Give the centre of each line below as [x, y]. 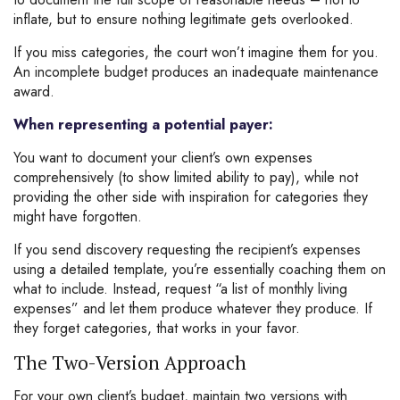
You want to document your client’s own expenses [163, 158]
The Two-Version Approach [130, 362]
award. [34, 92]
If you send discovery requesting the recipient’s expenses [187, 250]
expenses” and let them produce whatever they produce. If [193, 308]
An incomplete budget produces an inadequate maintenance [196, 72]
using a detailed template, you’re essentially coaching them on [200, 269]
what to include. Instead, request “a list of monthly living [180, 289]
